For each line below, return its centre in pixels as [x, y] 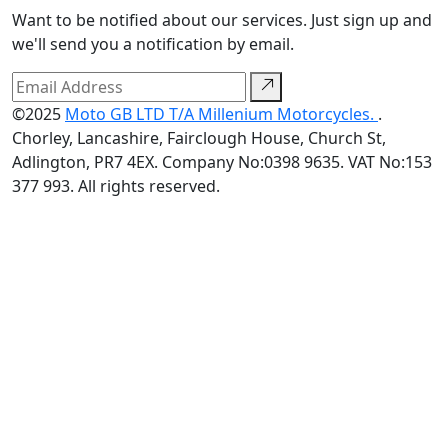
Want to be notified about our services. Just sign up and [222, 20]
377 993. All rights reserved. [116, 186]
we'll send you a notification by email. [153, 44]
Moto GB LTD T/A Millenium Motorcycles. [221, 114]
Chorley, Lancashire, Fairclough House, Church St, [199, 138]
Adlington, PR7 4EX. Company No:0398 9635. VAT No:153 [222, 162]
